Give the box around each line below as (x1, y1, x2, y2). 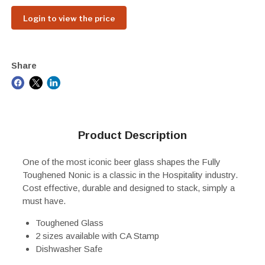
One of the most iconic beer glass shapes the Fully (22, 156, 221, 167)
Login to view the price (22, 13, 115, 23)
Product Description (78, 129, 187, 142)
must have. (22, 195, 66, 206)
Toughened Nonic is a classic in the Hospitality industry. (22, 169, 238, 180)
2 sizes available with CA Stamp (35, 230, 159, 241)
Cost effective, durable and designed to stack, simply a (22, 182, 235, 193)
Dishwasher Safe (35, 243, 102, 254)
